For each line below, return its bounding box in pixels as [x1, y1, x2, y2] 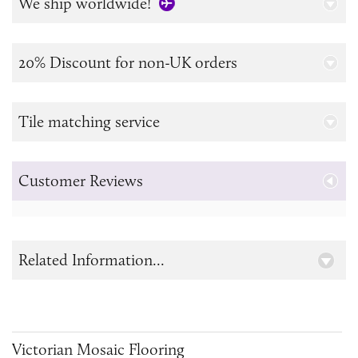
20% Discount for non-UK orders [18, 53, 237, 73]
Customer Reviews [18, 171, 143, 191]
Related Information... [18, 250, 165, 270]
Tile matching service [18, 112, 160, 132]
